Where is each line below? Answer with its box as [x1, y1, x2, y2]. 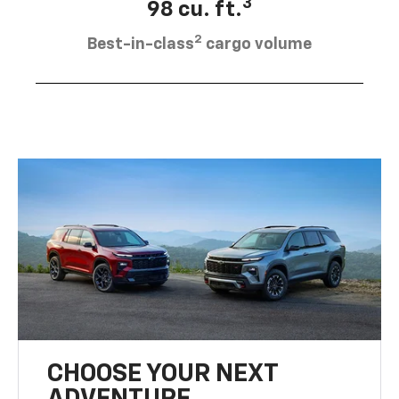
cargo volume [202, 36, 312, 53]
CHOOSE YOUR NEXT [47, 361, 279, 387]
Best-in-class [87, 36, 194, 53]
